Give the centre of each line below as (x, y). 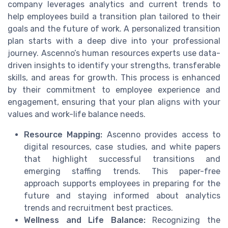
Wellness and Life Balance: (85, 220)
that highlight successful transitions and (122, 159)
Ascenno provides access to (162, 134)
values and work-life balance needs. (77, 114)
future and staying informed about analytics (122, 195)
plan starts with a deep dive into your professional (114, 41)
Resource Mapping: (63, 134)
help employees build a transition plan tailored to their (114, 16)
